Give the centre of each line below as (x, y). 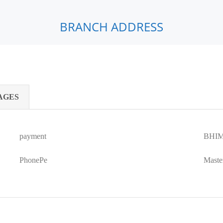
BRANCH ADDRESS (111, 27)
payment (33, 136)
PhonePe (34, 160)
